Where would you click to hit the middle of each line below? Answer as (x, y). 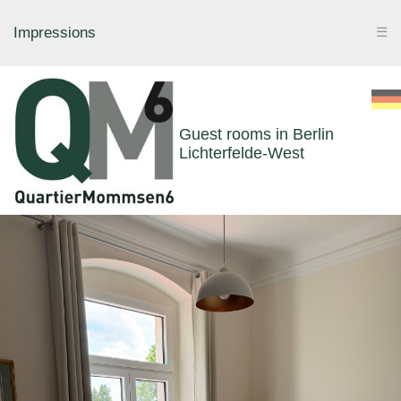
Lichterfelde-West (242, 153)
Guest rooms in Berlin (256, 134)
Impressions (55, 33)
